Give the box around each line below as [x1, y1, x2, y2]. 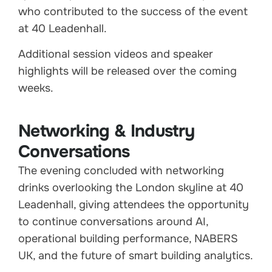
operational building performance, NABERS [18, 232, 238, 246]
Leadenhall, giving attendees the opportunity [18, 198, 249, 212]
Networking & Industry [18, 120, 195, 143]
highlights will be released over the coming [18, 64, 237, 78]
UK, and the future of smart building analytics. [18, 249, 253, 263]
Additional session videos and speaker [18, 47, 213, 61]
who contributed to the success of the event [18, 4, 248, 18]
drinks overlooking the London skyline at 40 [18, 181, 243, 195]
